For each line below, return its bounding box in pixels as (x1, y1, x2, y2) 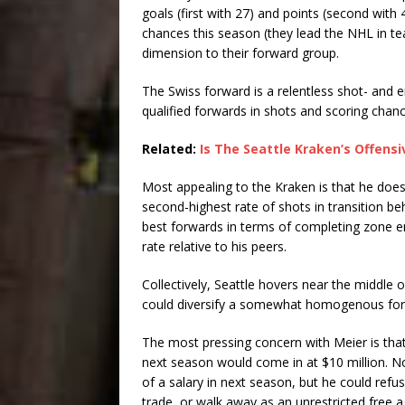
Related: (142, 139, 200, 157)
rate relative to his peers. (142, 237, 290, 255)
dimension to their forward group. (142, 43, 339, 61)
